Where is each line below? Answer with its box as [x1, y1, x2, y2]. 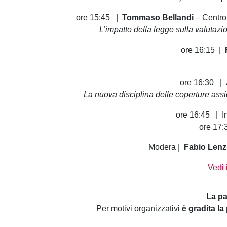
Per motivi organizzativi [96, 204, 180, 213]
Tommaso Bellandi [120, 13, 194, 22]
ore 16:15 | [180, 45, 225, 54]
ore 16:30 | [180, 78, 226, 87]
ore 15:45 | [75, 13, 120, 22]
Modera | [148, 142, 184, 152]
